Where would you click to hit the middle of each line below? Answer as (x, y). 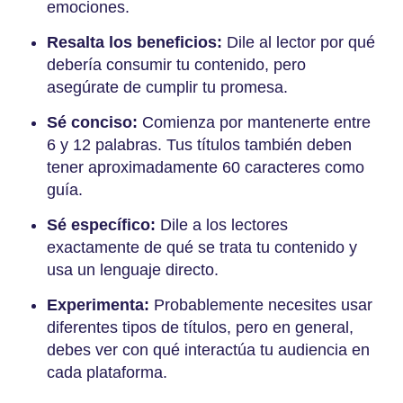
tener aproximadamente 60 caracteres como (206, 167)
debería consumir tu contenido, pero (176, 64)
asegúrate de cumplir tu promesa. (170, 87)
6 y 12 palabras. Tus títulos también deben (199, 144)
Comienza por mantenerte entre (254, 122)
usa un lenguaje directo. (133, 269)
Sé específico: (101, 224)
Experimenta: (98, 304)
